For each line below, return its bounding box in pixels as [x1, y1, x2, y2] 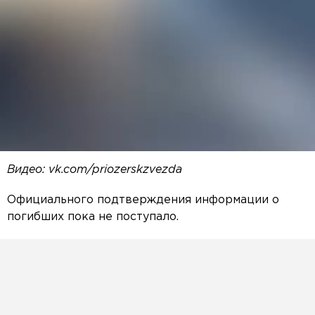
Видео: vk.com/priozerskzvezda [7, 165, 182, 176]
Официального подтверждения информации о [7, 195, 279, 206]
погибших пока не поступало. [7, 212, 179, 223]
